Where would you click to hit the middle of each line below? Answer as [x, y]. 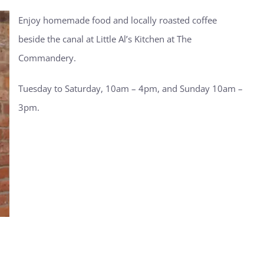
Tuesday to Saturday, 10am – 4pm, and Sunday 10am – [130, 88]
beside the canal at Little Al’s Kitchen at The [105, 39]
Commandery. [47, 57]
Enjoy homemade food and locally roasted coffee [117, 20]
